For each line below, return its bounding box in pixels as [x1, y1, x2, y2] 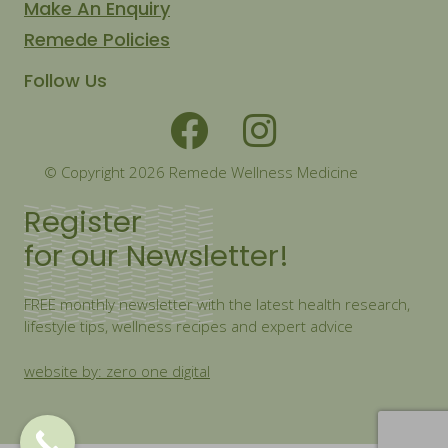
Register [24, 202, 142, 242]
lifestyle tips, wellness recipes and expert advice [24, 316, 353, 336]
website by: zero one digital [24, 360, 210, 381]
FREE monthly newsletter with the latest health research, [24, 294, 410, 314]
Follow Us [24, 67, 107, 93]
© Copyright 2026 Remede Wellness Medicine [44, 161, 358, 182]
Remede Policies [24, 26, 170, 52]
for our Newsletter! [24, 236, 289, 276]
